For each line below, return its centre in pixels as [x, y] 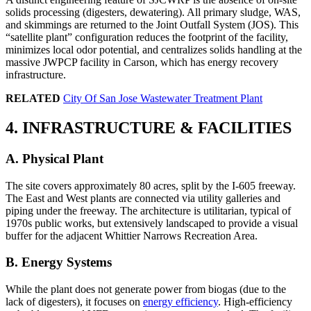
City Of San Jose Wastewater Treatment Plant [163, 99]
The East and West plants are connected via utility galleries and [143, 198]
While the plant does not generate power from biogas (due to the [146, 289]
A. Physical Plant [54, 158]
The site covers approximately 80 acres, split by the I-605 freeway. [151, 185]
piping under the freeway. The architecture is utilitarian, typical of [148, 210]
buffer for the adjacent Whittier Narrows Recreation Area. [132, 235]
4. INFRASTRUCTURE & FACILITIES [149, 128]
